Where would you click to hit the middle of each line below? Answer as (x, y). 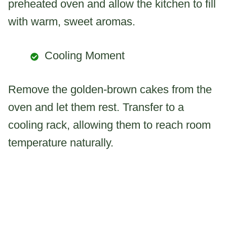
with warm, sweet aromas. (72, 22)
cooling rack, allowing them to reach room (109, 125)
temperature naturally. (61, 143)
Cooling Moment (85, 56)
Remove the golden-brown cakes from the (110, 90)
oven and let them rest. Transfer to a (96, 107)
